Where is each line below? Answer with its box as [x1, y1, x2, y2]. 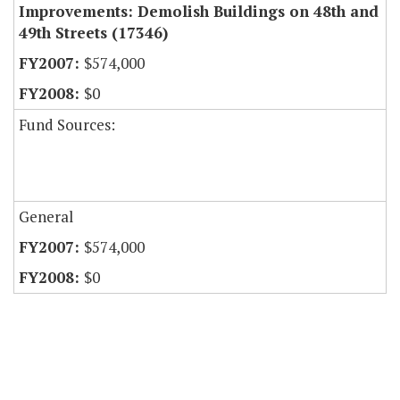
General [19, 206, 73, 228]
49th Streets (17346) [19, 22, 168, 44]
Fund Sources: [19, 114, 115, 136]
